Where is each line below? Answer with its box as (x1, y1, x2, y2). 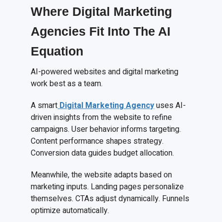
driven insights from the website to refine (31, 111, 172, 124)
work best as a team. (31, 78, 103, 90)
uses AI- (154, 100, 186, 112)
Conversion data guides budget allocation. (31, 147, 174, 160)
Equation (31, 44, 84, 58)
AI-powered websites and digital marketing (31, 66, 179, 78)
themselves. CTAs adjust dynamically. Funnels (31, 193, 190, 205)
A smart (31, 100, 58, 112)
